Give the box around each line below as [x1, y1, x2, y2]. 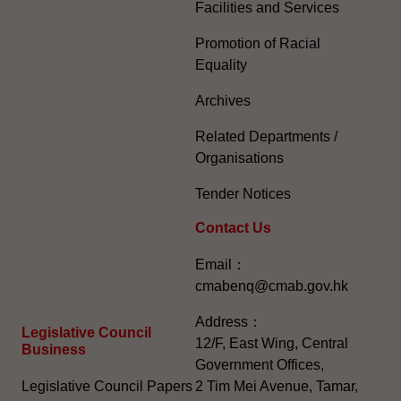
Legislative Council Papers [21, 378, 192, 394]
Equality [195, 56, 247, 73]
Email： [195, 256, 246, 272]
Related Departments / [195, 128, 337, 144]
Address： [195, 313, 262, 329]
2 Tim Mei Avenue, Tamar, [195, 378, 358, 394]
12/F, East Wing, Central [195, 335, 348, 351]
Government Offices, [195, 356, 324, 372]
